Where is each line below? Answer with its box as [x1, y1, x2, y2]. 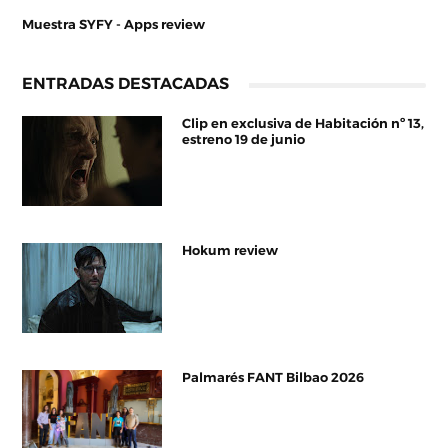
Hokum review [182, 243, 279, 257]
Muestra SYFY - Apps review [22, 17, 206, 31]
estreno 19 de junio [182, 132, 306, 146]
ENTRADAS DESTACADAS [22, 74, 230, 91]
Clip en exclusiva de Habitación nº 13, [182, 116, 425, 130]
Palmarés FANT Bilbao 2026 [182, 370, 365, 384]
